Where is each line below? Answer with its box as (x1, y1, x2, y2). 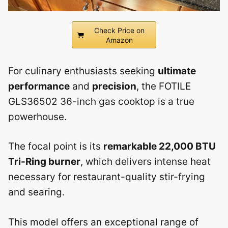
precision (92, 80, 136, 92)
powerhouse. (8, 110, 67, 123)
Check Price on (94, 25, 145, 35)
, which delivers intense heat (80, 156, 211, 167)
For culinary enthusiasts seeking (8, 65, 158, 77)
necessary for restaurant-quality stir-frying (8, 171, 205, 183)
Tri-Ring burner (8, 156, 80, 167)
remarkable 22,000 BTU (103, 140, 216, 152)
